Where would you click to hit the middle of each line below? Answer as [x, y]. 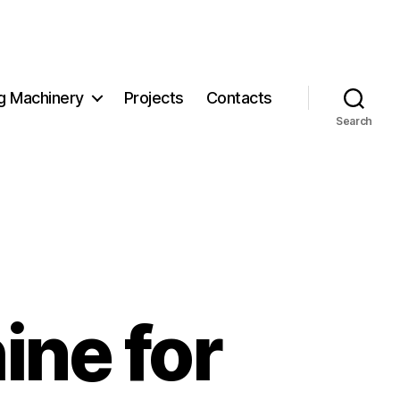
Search [354, 121]
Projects [154, 97]
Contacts [239, 97]
